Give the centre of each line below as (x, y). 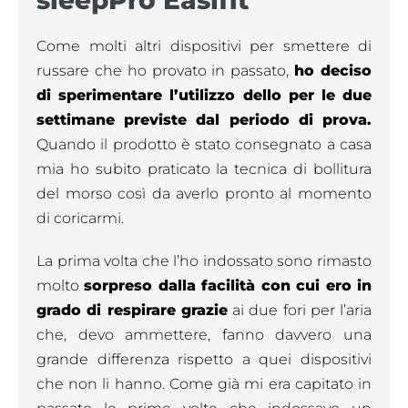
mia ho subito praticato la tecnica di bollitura (204, 169)
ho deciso (333, 71)
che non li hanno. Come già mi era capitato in (204, 384)
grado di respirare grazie (132, 310)
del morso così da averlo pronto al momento (204, 194)
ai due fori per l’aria (299, 310)
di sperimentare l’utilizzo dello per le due (204, 95)
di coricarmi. (80, 218)
